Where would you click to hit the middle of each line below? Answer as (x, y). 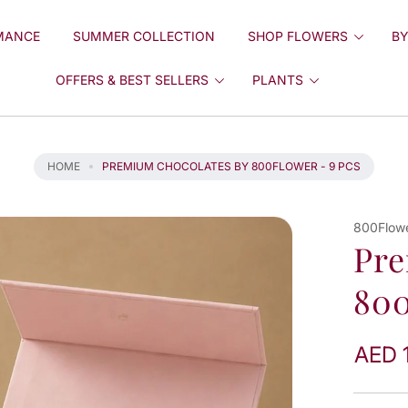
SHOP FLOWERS (297, 36)
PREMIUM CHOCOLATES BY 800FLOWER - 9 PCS (231, 166)
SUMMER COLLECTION (143, 36)
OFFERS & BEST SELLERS (133, 79)
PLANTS (278, 79)
